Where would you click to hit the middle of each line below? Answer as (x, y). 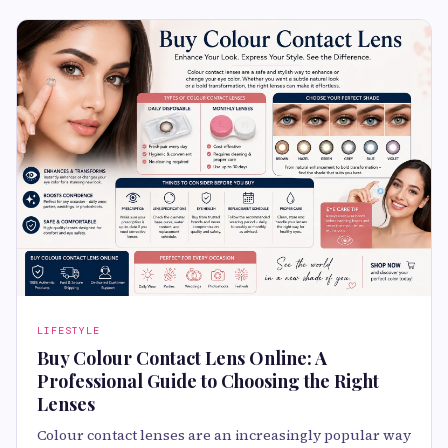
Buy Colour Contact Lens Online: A (182, 358)
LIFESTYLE (68, 331)
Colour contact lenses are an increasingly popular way (224, 435)
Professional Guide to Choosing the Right (208, 381)
